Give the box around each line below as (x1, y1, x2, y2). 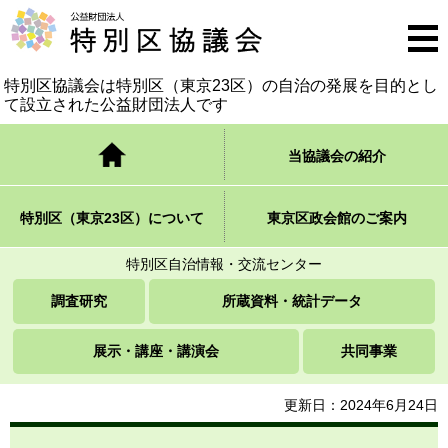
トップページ (70, 148, 154, 164)
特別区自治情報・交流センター (126, 256, 322, 272)
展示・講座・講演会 (93, 343, 219, 359)
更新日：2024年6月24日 (284, 397, 438, 413)
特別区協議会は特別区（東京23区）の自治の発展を (4, 77, 374, 94)
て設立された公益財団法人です (4, 96, 228, 113)
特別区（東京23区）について (20, 210, 204, 226)
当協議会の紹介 (287, 148, 386, 164)
